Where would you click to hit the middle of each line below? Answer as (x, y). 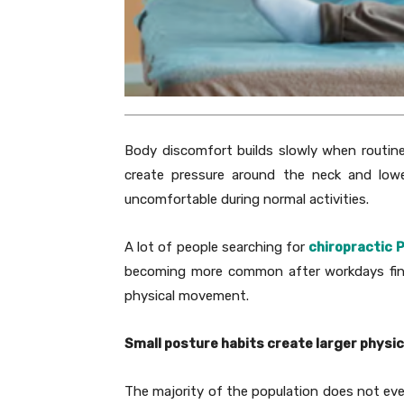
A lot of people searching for (217, 248)
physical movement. (187, 296)
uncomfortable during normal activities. (247, 200)
